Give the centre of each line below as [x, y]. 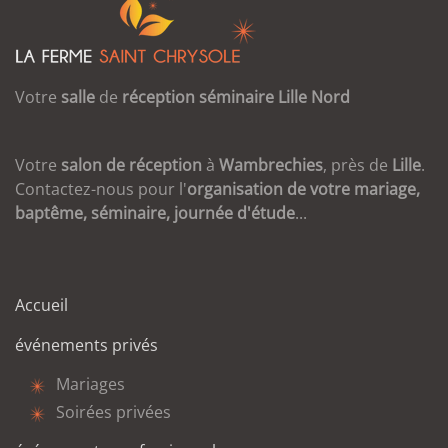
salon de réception [131, 165]
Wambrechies [271, 165]
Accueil [41, 305]
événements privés [86, 345]
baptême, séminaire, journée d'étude [155, 213]
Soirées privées [113, 412]
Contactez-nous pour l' [101, 189]
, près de [357, 165]
